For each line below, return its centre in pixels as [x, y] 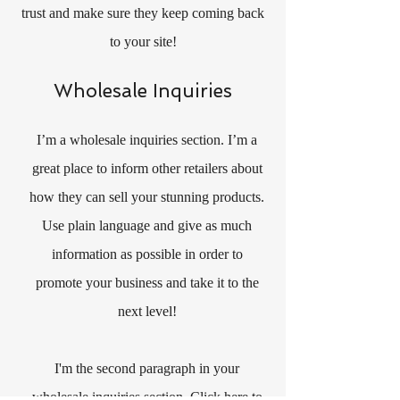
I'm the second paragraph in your [147, 368]
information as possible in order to [147, 254]
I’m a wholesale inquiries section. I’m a [147, 140]
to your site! [143, 42]
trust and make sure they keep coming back [143, 13]
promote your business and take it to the [147, 283]
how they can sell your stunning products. [147, 197]
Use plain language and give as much [147, 225]
